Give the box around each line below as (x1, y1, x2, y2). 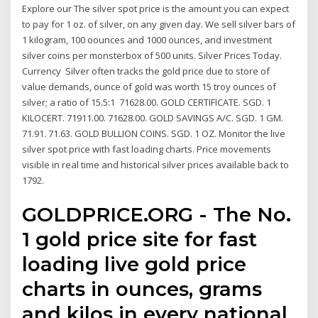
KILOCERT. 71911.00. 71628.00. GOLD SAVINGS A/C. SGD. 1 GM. (22, 111, 284, 124)
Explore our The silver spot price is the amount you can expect (22, 1, 290, 15)
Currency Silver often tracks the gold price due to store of (22, 64, 270, 77)
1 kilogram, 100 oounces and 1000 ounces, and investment (22, 33, 273, 46)
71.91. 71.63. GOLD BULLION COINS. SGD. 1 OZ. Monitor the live (22, 126, 286, 140)
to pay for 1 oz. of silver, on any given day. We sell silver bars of (22, 17, 296, 31)
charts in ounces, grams (22, 277, 263, 302)
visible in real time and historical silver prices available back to (22, 158, 290, 171)
